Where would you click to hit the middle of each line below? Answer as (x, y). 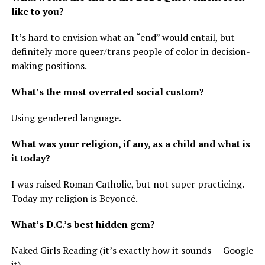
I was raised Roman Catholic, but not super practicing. (127, 184)
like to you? (38, 12)
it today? (32, 158)
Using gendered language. (66, 118)
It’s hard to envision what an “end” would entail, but (123, 38)
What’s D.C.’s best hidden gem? (84, 224)
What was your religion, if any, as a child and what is (130, 144)
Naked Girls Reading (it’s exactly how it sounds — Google (132, 251)
